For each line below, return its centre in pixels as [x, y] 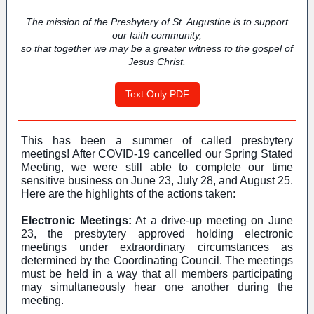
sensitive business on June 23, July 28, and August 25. [157, 180]
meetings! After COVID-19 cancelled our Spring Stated [157, 154]
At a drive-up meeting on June [212, 220]
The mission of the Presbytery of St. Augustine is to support [157, 22]
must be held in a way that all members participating [157, 274]
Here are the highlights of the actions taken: [128, 194]
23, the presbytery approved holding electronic [157, 234]
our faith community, [157, 35]
